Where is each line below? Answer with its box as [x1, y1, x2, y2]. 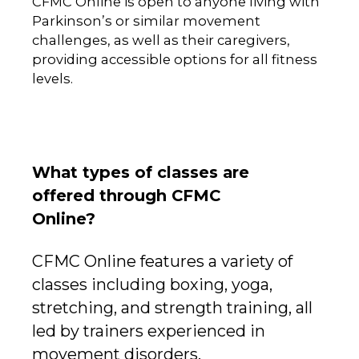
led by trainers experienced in [32, 321, 265, 341]
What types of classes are [32, 163, 249, 183]
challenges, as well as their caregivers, [32, 31, 290, 48]
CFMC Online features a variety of [32, 252, 292, 272]
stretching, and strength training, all [32, 298, 313, 318]
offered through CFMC [32, 186, 220, 206]
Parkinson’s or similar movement [32, 12, 260, 29]
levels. [32, 70, 73, 87]
